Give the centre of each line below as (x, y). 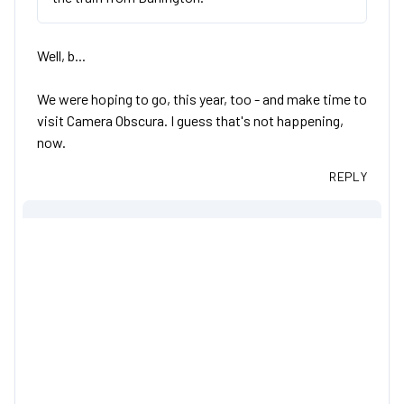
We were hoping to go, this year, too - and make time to (202, 99)
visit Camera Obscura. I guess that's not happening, (190, 120)
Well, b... (61, 55)
